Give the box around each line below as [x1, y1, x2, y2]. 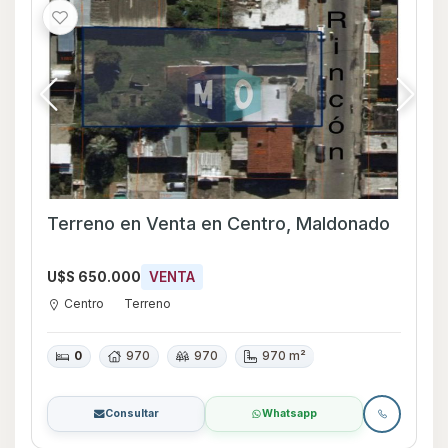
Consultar [104, 407, 159, 421]
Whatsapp [262, 407, 317, 421]
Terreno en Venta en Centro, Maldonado [201, 213, 390, 235]
